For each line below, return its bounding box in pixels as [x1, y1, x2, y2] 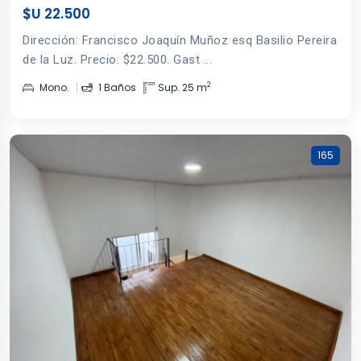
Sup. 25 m [158, 80, 207, 94]
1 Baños [96, 80, 136, 94]
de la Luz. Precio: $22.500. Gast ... [23, 52, 212, 67]
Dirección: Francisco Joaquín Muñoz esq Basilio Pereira [23, 32, 337, 48]
